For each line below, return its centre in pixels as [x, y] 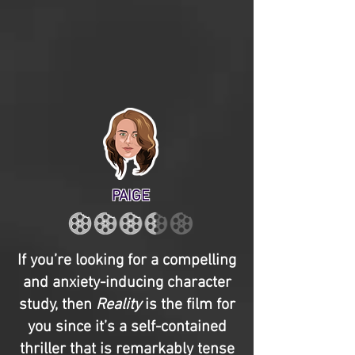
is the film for [188, 305]
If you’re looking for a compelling [127, 261]
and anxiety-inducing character [127, 283]
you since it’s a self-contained [127, 327]
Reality [118, 305]
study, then [57, 305]
